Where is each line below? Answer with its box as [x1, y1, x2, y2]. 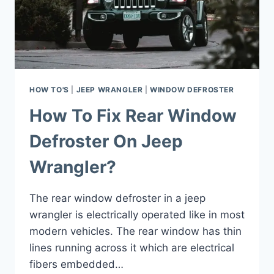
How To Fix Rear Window [29, 105, 237, 127]
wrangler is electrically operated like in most [29, 209, 245, 221]
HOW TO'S [29, 85, 69, 95]
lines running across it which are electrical [29, 242, 234, 254]
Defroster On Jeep [29, 131, 183, 152]
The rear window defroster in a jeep [29, 192, 206, 205]
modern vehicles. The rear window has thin [29, 225, 242, 238]
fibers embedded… [29, 258, 124, 271]
